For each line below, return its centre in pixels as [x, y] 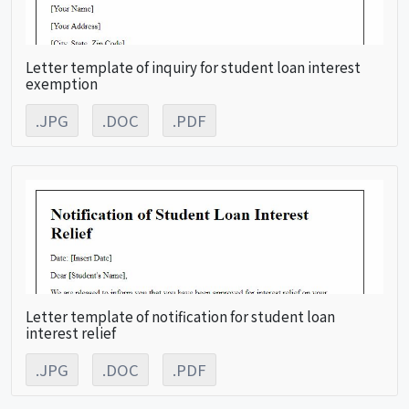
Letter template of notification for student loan [180, 315]
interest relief [71, 332]
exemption [62, 83]
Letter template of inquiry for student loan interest [193, 66]
